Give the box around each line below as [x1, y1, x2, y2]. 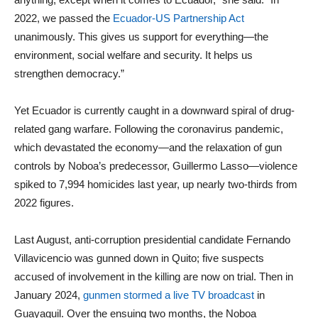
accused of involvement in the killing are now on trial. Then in [14, 270, 293, 283]
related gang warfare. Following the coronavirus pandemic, [14, 122, 283, 135]
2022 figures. [14, 196, 74, 209]
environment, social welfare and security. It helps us [14, 48, 253, 61]
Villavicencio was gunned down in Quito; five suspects [14, 251, 264, 264]
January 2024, [14, 288, 83, 301]
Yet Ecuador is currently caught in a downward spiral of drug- [14, 104, 295, 116]
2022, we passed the [14, 11, 113, 24]
